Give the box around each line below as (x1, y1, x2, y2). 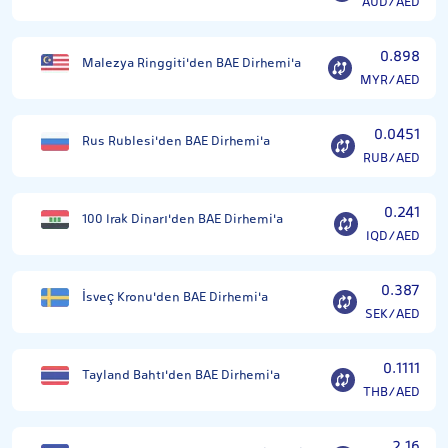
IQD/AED (366, 225, 420, 247)
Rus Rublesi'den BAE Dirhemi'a (82, 130, 270, 152)
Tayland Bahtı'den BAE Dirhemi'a (82, 364, 280, 386)
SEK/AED (365, 303, 420, 325)
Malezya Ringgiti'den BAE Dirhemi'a (82, 52, 301, 74)
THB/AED (363, 381, 420, 403)
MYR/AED (360, 69, 420, 91)
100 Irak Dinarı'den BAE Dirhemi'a (82, 208, 283, 230)
